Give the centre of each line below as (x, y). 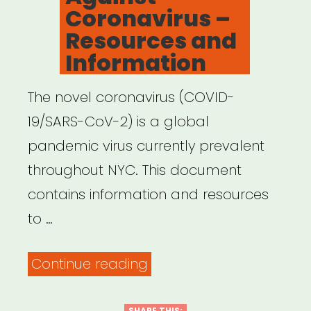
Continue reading (90, 263)
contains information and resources (148, 194)
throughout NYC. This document (135, 170)
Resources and (151, 40)
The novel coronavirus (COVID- (131, 97)
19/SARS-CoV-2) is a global (118, 121)
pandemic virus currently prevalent (146, 145)
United (169, 287)
